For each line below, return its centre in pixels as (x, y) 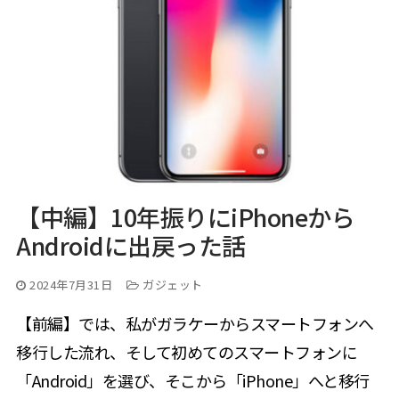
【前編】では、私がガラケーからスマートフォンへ (195, 324)
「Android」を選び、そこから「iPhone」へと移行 (193, 381)
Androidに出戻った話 (131, 246)
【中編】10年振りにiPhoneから (185, 217)
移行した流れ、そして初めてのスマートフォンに (187, 352)
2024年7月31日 (71, 285)
